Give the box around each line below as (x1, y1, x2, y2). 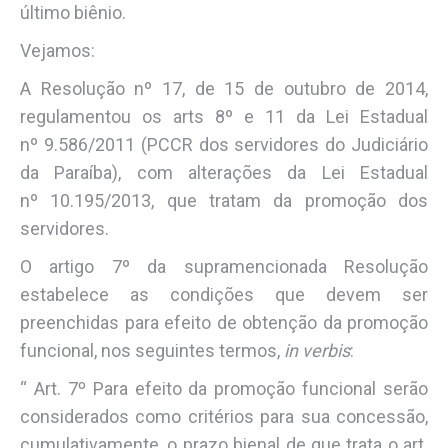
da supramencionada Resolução (129, 255, 429, 277)
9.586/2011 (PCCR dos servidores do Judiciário (43, 133, 429, 155)
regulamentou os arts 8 (20, 105, 225, 127)
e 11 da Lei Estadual (233, 105, 428, 127)
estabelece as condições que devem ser (20, 283, 428, 305)
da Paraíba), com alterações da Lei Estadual (20, 161, 428, 183)
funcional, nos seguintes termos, (20, 339, 284, 361)
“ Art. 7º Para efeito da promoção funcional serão (20, 377, 428, 399)
